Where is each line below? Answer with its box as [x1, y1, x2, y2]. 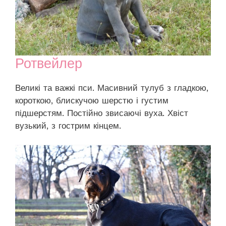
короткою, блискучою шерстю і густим [15, 95, 168, 105]
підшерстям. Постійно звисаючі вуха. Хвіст [15, 107, 188, 118]
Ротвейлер [15, 55, 82, 72]
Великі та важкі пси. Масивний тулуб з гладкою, [15, 82, 208, 93]
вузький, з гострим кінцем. [15, 120, 121, 131]
